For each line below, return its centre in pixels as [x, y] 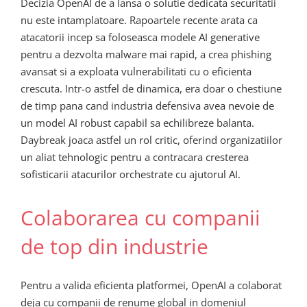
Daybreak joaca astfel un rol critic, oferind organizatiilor [151, 140]
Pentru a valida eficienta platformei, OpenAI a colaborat [151, 285]
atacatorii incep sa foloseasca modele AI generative [140, 37]
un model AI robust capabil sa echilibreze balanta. [137, 123]
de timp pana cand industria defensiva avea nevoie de [147, 106]
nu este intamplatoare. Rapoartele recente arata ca [139, 20]
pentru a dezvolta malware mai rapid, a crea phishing [146, 54]
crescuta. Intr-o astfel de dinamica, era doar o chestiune [151, 89]
